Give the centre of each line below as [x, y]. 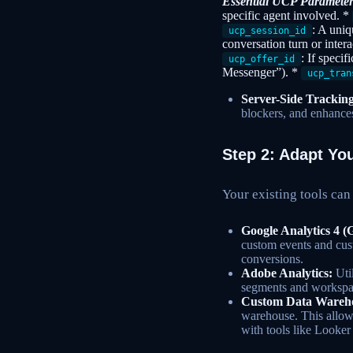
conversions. [272, 259]
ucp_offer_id [262, 59]
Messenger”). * [262, 72]
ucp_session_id [267, 31]
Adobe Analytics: [287, 273]
